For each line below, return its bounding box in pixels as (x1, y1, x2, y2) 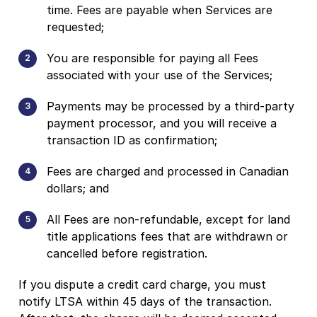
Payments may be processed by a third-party (47, 98, 294, 113)
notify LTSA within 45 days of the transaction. (18, 294, 272, 309)
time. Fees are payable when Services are (47, 2, 272, 17)
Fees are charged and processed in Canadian (47, 163, 289, 178)
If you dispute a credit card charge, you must (18, 277, 266, 292)
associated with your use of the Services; (47, 67, 272, 82)
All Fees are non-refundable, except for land (47, 212, 290, 226)
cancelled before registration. (47, 246, 207, 260)
